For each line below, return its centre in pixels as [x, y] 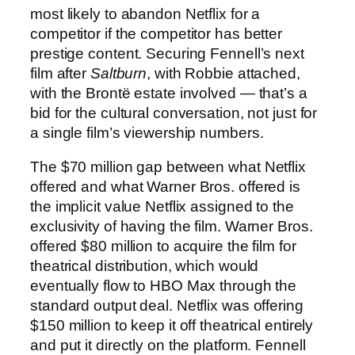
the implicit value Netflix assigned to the [162, 207]
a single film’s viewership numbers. [147, 132]
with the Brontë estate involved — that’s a [169, 93]
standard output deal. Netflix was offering [167, 306]
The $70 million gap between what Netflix [168, 167]
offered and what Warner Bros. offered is [165, 187]
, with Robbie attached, [223, 73]
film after [60, 73]
